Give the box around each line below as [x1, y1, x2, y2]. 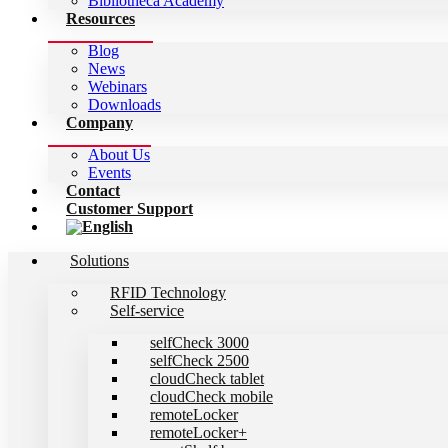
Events [88, 164, 131, 181]
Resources [66, 10, 135, 27]
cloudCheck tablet [150, 370, 264, 387]
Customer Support [66, 200, 193, 217]
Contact [66, 182, 120, 199]
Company [66, 114, 133, 131]
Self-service [110, 302, 184, 319]
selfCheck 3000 [150, 334, 249, 351]
